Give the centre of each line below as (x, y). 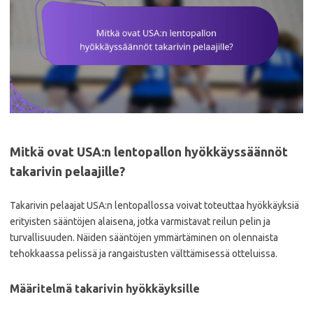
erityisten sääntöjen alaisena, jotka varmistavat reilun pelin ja (140, 221)
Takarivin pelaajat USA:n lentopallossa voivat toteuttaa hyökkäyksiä (154, 205)
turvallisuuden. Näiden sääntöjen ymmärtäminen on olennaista (144, 237)
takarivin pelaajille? (67, 171)
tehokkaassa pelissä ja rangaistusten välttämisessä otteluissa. (144, 253)
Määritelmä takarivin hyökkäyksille (105, 288)
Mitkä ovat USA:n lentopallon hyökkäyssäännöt (149, 151)
